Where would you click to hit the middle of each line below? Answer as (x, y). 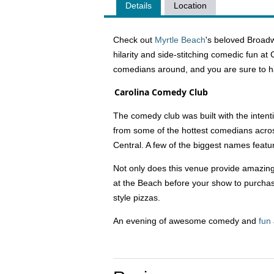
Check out (134, 40)
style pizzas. (138, 198)
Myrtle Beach (180, 40)
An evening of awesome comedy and (186, 221)
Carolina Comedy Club (161, 92)
